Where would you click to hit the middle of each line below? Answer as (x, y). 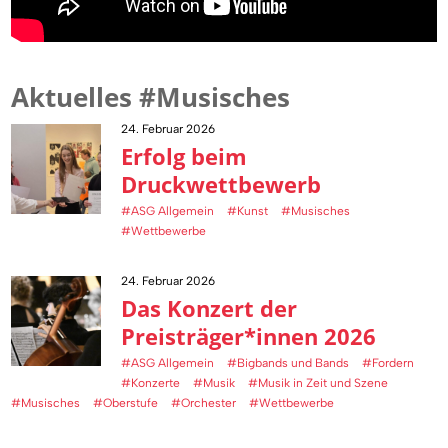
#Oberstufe (126, 403)
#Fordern (388, 363)
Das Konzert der (209, 308)
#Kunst (248, 211)
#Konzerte (151, 383)
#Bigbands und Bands (288, 363)
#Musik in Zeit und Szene (318, 383)
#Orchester (204, 403)
